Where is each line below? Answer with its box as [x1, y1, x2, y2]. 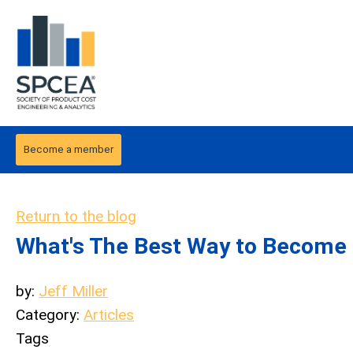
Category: [16, 306, 84, 324]
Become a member [24, 143, 113, 155]
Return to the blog [16, 207, 136, 225]
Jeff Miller [39, 282, 108, 300]
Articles [84, 306, 134, 324]
